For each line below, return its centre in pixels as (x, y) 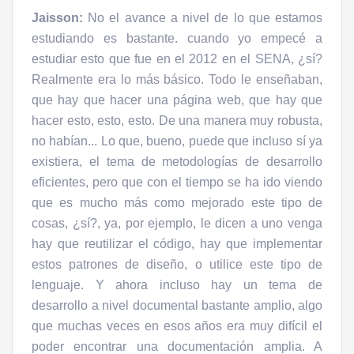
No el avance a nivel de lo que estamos (203, 18)
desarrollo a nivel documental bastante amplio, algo (177, 305)
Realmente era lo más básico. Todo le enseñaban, (177, 79)
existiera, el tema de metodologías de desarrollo (177, 162)
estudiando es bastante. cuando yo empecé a (177, 38)
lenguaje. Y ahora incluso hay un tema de (177, 285)
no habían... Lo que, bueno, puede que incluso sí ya (177, 141)
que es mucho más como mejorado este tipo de (177, 203)
